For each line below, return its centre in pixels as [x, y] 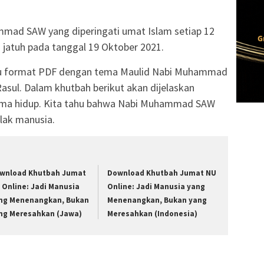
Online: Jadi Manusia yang [156, 187]
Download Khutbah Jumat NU [162, 173]
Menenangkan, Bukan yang [157, 200]
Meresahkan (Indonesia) [153, 214]
